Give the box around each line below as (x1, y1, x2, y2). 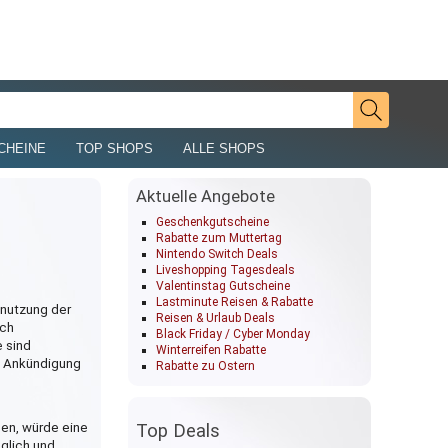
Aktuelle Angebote (136, 186, 275, 206)
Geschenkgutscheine (156, 215, 269, 229)
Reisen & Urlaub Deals (156, 311, 275, 325)
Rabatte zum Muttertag (156, 231, 282, 245)
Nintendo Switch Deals (156, 247, 278, 261)
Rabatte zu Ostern (156, 359, 255, 373)
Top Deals (136, 420, 220, 442)
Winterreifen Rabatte (156, 343, 266, 357)
